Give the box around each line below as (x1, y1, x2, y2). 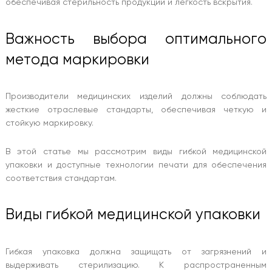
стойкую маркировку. (5, 118, 93, 128)
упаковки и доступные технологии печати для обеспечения (5, 159, 267, 169)
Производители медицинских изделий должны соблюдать (5, 91, 267, 101)
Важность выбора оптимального (5, 29, 267, 47)
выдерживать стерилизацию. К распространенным (5, 260, 267, 270)
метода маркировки (5, 50, 149, 68)
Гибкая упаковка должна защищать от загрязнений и (5, 246, 267, 256)
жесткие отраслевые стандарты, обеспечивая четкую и (5, 104, 267, 115)
